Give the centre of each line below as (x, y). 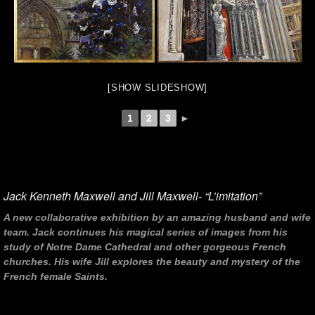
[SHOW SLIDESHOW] (157, 87)
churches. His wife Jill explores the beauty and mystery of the (152, 262)
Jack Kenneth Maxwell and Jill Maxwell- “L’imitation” (133, 195)
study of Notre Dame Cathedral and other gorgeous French (145, 247)
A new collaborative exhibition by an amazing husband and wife (157, 218)
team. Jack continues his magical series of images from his (146, 232)
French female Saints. (56, 277)
